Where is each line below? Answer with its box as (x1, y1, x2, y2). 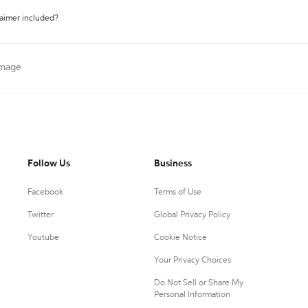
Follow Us (27, 159, 70, 168)
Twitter (27, 211, 54, 219)
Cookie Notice (153, 234, 207, 242)
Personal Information (153, 291, 230, 299)
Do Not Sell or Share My (153, 279, 243, 287)
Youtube (27, 234, 59, 242)
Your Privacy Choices (153, 256, 231, 265)
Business (153, 159, 192, 168)
